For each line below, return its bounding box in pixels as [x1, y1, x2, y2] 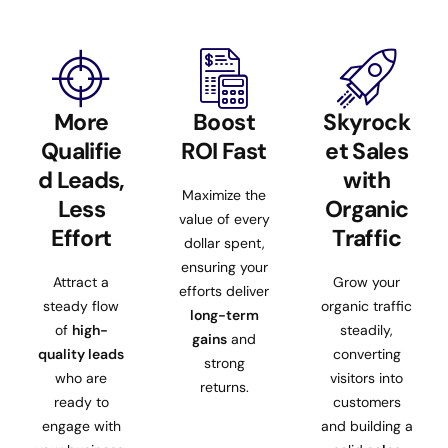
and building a [320, 416, 413, 435]
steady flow [43, 296, 120, 315]
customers [332, 392, 401, 411]
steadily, [340, 320, 394, 339]
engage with [41, 416, 121, 435]
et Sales [325, 135, 409, 166]
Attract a [53, 272, 110, 291]
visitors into [330, 368, 404, 387]
